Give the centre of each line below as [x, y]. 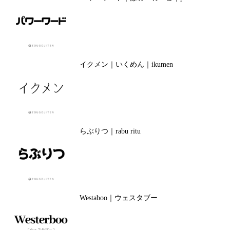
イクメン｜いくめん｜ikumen [126, 64]
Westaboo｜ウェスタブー [118, 198]
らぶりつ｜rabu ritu [110, 131]
